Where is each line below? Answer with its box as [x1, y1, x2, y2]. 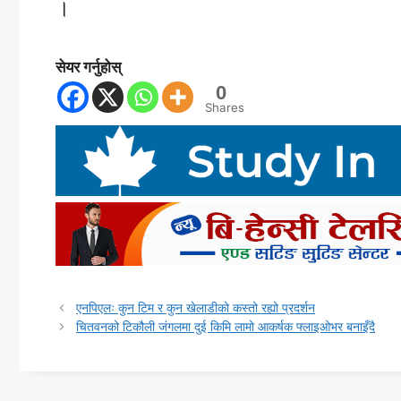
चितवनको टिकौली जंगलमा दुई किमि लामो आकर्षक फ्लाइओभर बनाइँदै [76, 319, 376, 335]
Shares [205, 100, 244, 115]
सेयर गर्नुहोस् [55, 58, 121, 77]
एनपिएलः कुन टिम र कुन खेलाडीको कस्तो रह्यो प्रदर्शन [76, 300, 316, 316]
